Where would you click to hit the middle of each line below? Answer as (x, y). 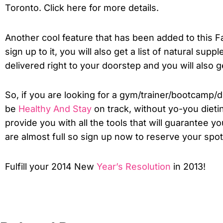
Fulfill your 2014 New (51, 166)
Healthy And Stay (55, 109)
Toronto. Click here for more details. (82, 8)
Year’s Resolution (134, 166)
